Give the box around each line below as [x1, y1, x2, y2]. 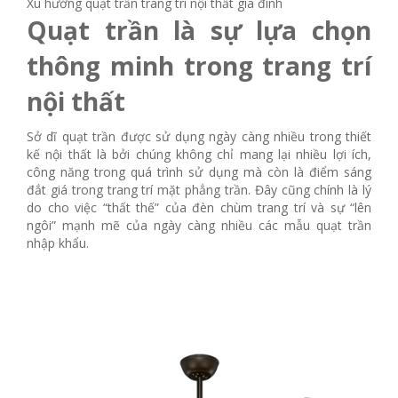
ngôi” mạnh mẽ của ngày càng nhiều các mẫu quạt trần [27, 217, 371, 235]
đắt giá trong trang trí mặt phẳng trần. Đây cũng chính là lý [27, 181, 371, 199]
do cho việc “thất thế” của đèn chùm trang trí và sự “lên [27, 199, 371, 217]
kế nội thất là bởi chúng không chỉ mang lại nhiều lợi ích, [27, 146, 371, 163]
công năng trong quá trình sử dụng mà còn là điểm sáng [27, 163, 371, 181]
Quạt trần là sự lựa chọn [27, 13, 371, 48]
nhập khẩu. [27, 235, 89, 252]
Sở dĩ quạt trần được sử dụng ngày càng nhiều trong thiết [27, 128, 371, 146]
